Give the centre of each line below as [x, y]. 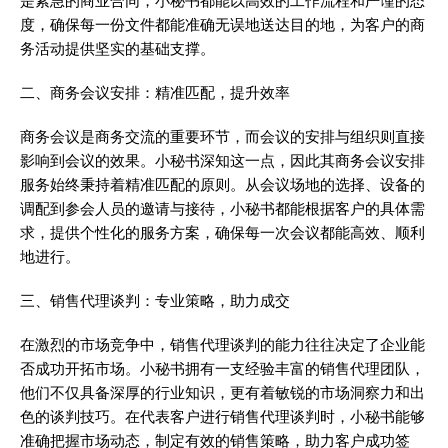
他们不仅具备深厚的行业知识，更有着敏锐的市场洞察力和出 [222, 393]
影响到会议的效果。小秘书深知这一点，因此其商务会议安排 [222, 161]
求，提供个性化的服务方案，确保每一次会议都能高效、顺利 [222, 233]
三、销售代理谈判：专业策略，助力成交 [155, 301]
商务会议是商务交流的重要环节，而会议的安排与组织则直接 [222, 137]
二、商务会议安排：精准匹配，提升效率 [155, 93]
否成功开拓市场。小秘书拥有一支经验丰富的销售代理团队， [222, 369]
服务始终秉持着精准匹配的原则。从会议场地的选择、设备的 [222, 185]
